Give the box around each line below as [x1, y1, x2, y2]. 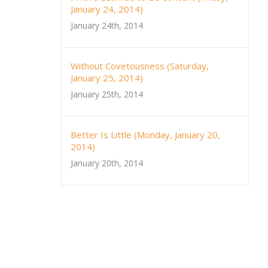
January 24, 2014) [71, 2, 143, 15]
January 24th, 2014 [71, 19, 143, 31]
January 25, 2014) [71, 71, 143, 84]
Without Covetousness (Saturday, [71, 59, 209, 72]
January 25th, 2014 [71, 88, 143, 100]
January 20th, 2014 [71, 157, 143, 169]
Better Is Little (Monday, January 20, [71, 128, 220, 141]
